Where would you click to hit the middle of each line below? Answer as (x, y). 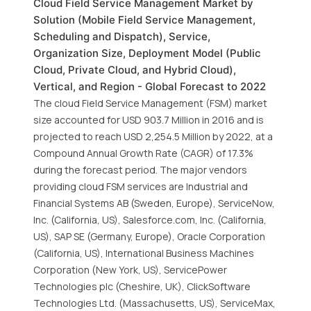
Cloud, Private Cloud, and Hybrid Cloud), (135, 70)
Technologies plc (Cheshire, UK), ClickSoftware (142, 286)
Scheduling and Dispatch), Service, (122, 36)
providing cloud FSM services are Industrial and (141, 186)
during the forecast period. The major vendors (140, 170)
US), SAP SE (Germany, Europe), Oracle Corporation (149, 236)
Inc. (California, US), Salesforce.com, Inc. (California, (150, 220)
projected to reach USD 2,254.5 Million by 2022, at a (153, 136)
